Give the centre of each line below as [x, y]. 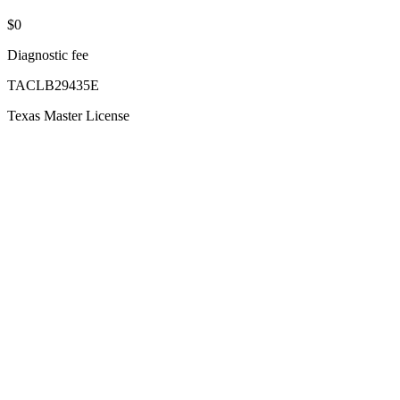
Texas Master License [68, 115]
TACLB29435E [53, 85]
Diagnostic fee [48, 54]
